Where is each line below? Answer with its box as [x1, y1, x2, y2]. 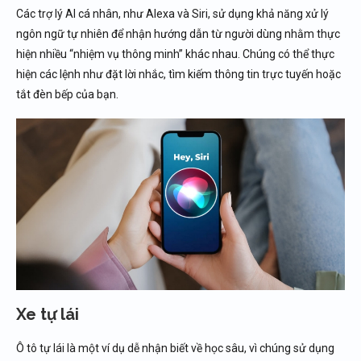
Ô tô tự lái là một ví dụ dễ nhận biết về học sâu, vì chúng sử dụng [16, 342, 334, 355]
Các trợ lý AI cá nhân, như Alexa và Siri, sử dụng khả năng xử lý [16, 7, 329, 20]
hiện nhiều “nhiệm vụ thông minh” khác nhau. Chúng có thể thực [16, 48, 334, 60]
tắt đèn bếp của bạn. [16, 88, 118, 101]
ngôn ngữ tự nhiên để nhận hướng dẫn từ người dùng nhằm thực [16, 27, 340, 40]
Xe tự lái [16, 305, 79, 325]
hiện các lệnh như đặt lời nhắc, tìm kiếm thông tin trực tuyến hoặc [16, 68, 341, 81]
